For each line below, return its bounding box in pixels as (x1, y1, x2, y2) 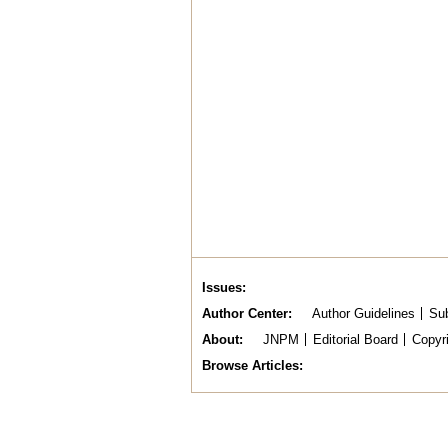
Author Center (202, 306, 288, 321)
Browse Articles (202, 358, 299, 373)
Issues (202, 280, 242, 295)
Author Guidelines (311, 306, 415, 321)
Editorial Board (312, 332, 398, 347)
